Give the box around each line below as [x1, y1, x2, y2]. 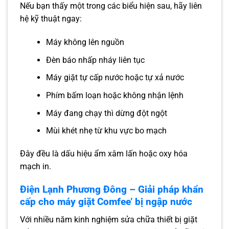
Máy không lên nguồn [45, 37, 124, 48]
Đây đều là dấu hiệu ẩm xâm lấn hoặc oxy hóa [20, 149, 188, 159]
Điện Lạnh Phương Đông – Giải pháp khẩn [20, 183, 203, 195]
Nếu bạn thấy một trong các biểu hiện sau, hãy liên [20, 1, 202, 11]
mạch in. [20, 162, 51, 172]
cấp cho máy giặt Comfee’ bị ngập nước [20, 195, 192, 208]
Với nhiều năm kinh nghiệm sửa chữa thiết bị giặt [20, 214, 197, 224]
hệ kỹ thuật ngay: [20, 14, 82, 24]
